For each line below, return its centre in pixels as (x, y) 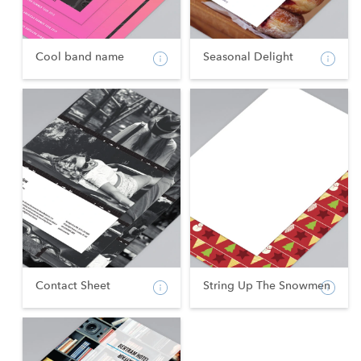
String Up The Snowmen (267, 285)
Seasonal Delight (248, 56)
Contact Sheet (73, 285)
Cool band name (80, 56)
